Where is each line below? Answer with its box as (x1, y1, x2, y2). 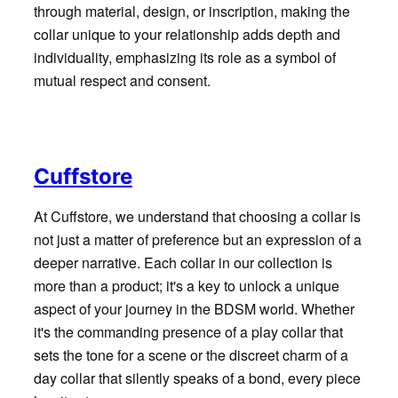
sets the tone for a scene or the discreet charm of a (33, 344, 348, 365)
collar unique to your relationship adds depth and (33, 23, 340, 44)
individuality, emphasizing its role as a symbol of (33, 46, 336, 68)
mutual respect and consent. (33, 69, 211, 91)
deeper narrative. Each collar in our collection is (33, 251, 332, 273)
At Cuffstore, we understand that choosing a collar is (33, 205, 361, 227)
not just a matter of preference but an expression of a (33, 228, 362, 250)
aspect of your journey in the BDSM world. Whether (33, 298, 354, 319)
